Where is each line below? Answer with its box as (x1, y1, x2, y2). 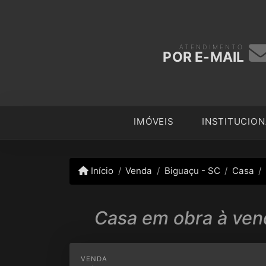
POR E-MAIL (163, 48, 245, 65)
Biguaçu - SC (164, 165, 220, 177)
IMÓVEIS (134, 116, 174, 128)
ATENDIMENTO (179, 43, 245, 51)
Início (88, 165, 114, 177)
